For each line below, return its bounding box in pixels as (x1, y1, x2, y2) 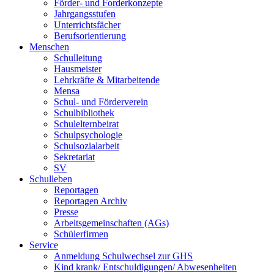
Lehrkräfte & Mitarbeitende (54, 75, 160, 86)
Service (29, 240, 58, 251)
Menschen (29, 42, 69, 53)
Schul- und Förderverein (54, 97, 148, 108)
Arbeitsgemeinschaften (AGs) (54, 218, 169, 229)
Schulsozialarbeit (54, 141, 119, 152)
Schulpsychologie (54, 130, 122, 141)
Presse (54, 207, 78, 218)
